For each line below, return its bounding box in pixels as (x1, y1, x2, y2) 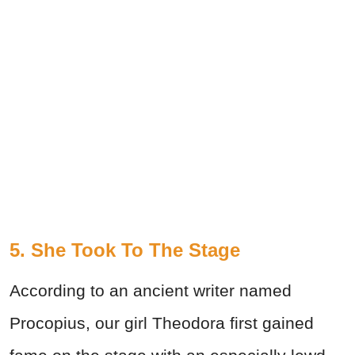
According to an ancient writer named (10, 281, 292, 300)
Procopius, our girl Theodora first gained (10, 314, 314, 333)
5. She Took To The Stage (10, 239, 240, 261)
